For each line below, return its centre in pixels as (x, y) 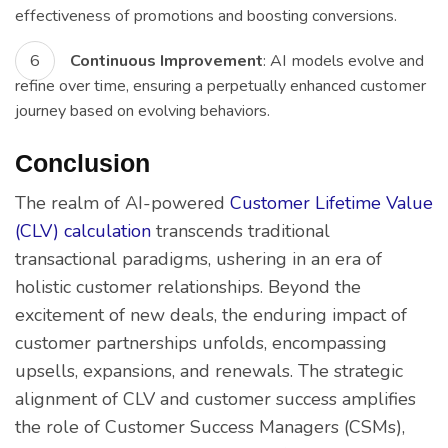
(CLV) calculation (83, 231)
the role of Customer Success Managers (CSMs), (210, 427)
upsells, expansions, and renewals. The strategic (209, 371)
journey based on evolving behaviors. (142, 110)
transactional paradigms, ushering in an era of (198, 259)
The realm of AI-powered (122, 203)
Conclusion (82, 163)
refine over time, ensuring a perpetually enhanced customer (220, 85)
